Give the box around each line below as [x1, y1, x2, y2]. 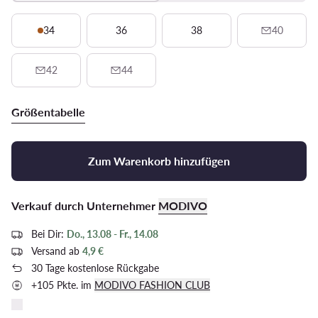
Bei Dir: [31, 227, 64, 240]
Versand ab [31, 244, 82, 257]
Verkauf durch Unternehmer [11, 198, 158, 212]
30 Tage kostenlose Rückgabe [31, 261, 159, 274]
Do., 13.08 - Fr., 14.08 [67, 227, 158, 240]
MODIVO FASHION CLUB [94, 278, 210, 291]
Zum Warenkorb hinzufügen [88, 153, 230, 168]
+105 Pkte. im [31, 278, 94, 291]
